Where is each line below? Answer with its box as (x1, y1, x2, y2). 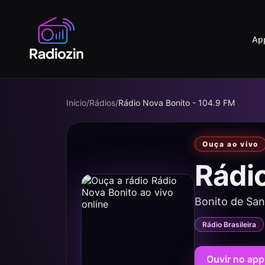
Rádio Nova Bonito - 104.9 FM (118, 98, 235, 108)
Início (66, 98, 86, 108)
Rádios (89, 98, 115, 108)
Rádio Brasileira (202, 220, 256, 229)
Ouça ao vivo (202, 140, 259, 148)
